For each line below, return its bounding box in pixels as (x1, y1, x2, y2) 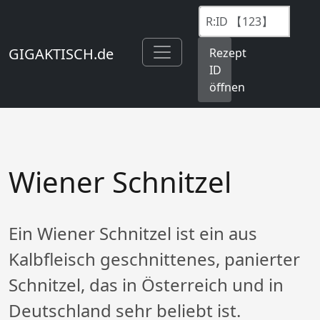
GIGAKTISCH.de (9, 44, 114, 64)
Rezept (209, 44, 246, 61)
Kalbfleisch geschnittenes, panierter (9, 247, 300, 271)
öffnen (209, 79, 245, 95)
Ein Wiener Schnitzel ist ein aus (9, 221, 257, 246)
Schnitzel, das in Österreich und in (9, 273, 284, 297)
